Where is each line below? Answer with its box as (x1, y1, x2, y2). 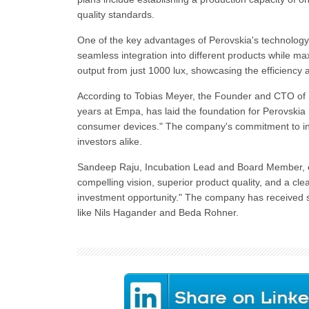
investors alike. (77, 136, 142, 147)
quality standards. (77, 9, 154, 20)
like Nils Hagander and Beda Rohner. (77, 207, 239, 218)
